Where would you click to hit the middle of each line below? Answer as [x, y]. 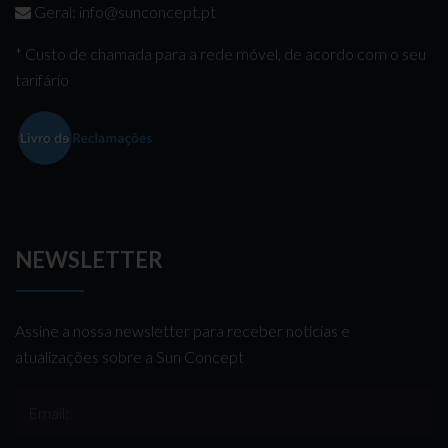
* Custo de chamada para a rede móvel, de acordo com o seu [220, 53]
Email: [48, 412]
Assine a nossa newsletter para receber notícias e [182, 330]
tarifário [43, 79]
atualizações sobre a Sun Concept [129, 356]
